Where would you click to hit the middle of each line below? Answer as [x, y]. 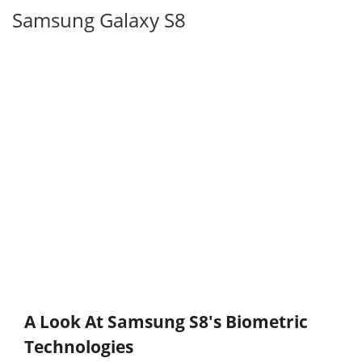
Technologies [79, 347]
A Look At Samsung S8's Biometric [166, 322]
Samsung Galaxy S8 [99, 20]
